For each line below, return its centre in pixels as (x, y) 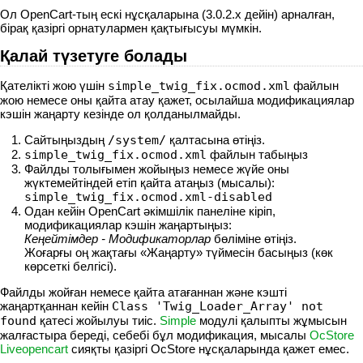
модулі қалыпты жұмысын (271, 320)
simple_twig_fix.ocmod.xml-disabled (148, 197)
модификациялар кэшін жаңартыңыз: (128, 225)
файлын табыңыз (257, 154)
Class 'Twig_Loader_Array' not (218, 306)
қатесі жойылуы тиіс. (98, 320)
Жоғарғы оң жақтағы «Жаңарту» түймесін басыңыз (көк (179, 252)
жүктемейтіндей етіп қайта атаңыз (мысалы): (149, 183)
